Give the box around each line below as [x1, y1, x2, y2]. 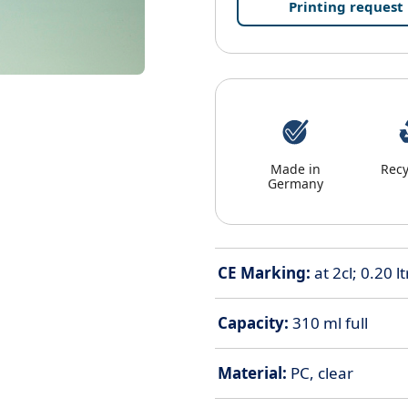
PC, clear [287, 362, 353, 383]
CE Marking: [218, 261, 311, 283]
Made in [270, 159, 321, 178]
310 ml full [289, 311, 368, 333]
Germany [267, 174, 323, 192]
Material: [218, 362, 287, 383]
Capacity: [218, 311, 289, 333]
